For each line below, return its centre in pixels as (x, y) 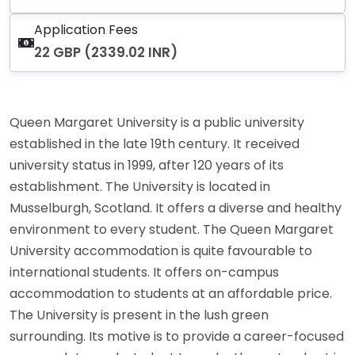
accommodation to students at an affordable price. (171, 293)
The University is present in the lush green (139, 315)
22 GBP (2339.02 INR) (106, 52)
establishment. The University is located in (140, 186)
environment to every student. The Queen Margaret (172, 229)
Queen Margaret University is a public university (157, 122)
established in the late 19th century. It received (155, 143)
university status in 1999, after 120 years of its (147, 165)
